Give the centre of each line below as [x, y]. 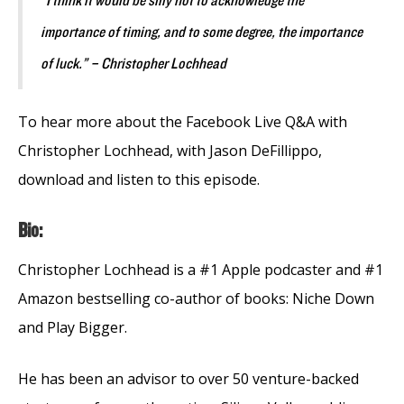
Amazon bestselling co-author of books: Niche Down [196, 298]
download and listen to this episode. [141, 179]
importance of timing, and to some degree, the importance [202, 32]
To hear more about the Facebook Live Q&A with [183, 121]
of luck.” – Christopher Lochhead [133, 64]
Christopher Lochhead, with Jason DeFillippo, [170, 150]
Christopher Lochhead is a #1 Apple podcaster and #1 [201, 269]
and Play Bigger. [73, 327]
